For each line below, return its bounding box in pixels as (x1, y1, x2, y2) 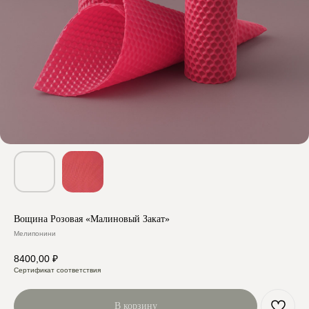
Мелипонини (14, 230, 56, 237)
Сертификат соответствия (14, 266, 101, 274)
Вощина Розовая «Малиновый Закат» (14, 214, 170, 224)
